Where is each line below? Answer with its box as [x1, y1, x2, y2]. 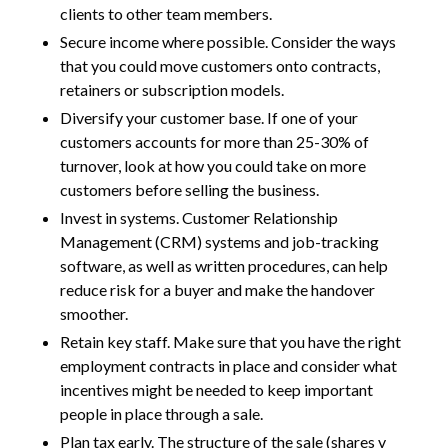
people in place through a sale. [60, 404, 269, 423]
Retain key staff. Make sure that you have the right [60, 332, 401, 351]
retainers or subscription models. [60, 80, 290, 99]
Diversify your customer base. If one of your [60, 108, 358, 127]
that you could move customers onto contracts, [60, 56, 380, 75]
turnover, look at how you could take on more [60, 156, 366, 175]
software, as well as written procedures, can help [60, 256, 388, 275]
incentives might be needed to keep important [60, 380, 373, 399]
